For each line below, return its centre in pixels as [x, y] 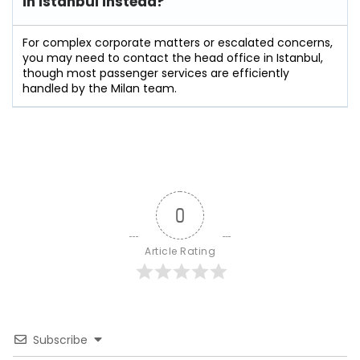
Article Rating [180, 251]
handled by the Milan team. [100, 88]
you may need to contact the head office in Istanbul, [173, 57]
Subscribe [60, 340]
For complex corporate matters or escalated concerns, [178, 42]
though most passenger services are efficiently [156, 73]
